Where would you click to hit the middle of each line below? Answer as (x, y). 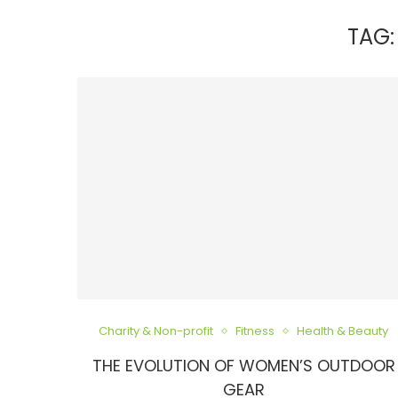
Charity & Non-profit (156, 331)
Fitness (255, 331)
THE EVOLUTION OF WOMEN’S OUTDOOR (243, 366)
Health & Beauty (343, 331)
